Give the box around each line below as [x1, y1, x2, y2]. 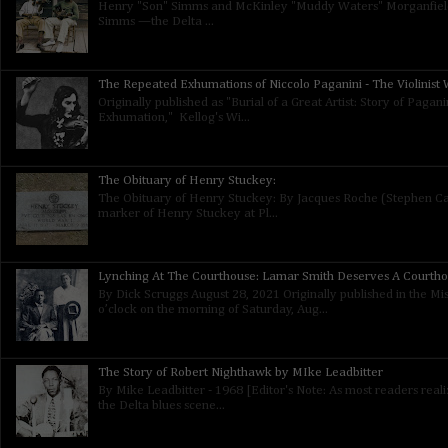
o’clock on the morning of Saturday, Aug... [98, 302, 329, 316]
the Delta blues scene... [98, 398, 226, 412]
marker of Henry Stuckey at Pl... [98, 206, 279, 220]
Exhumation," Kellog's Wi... [98, 110, 251, 124]
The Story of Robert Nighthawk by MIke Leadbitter [98, 366, 384, 380]
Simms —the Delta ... [98, 14, 215, 28]
